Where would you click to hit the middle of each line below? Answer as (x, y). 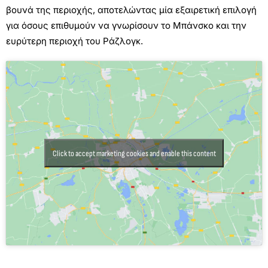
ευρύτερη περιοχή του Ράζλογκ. (74, 41)
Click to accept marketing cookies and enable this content (134, 153)
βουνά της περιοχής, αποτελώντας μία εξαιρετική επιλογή (131, 10)
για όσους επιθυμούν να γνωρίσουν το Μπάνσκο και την (126, 25)
